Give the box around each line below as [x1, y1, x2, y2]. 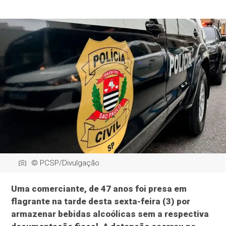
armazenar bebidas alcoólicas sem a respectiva [11, 209, 209, 219]
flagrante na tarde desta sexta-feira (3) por [11, 196, 191, 207]
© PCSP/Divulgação [31, 158, 100, 168]
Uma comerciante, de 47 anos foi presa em [11, 184, 187, 194]
